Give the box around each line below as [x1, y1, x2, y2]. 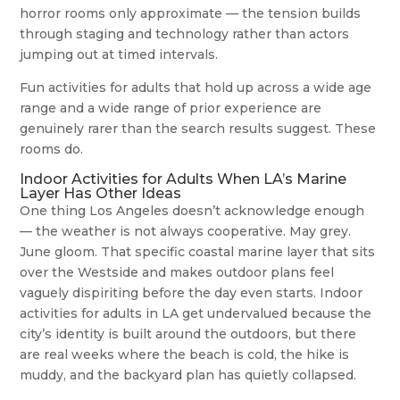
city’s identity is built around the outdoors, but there [20, 325, 357, 342]
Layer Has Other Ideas [20, 184, 182, 202]
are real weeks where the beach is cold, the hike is [20, 346, 350, 362]
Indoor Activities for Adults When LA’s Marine [20, 170, 347, 187]
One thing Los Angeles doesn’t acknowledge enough [20, 202, 365, 219]
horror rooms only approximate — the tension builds [20, 4, 362, 21]
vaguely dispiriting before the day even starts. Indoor [20, 284, 363, 301]
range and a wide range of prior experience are [20, 99, 322, 116]
